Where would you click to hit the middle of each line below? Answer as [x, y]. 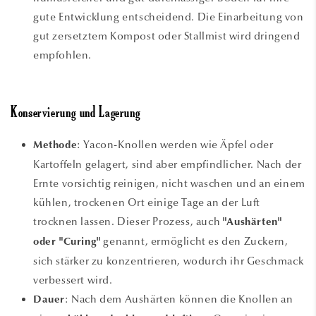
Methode [55, 145]
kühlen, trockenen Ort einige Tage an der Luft [147, 202]
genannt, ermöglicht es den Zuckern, [194, 241]
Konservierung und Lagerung [76, 114]
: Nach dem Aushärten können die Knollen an [179, 299]
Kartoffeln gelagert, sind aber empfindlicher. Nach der [168, 164]
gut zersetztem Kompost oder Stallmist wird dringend [167, 36]
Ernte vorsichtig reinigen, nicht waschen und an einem [169, 183]
